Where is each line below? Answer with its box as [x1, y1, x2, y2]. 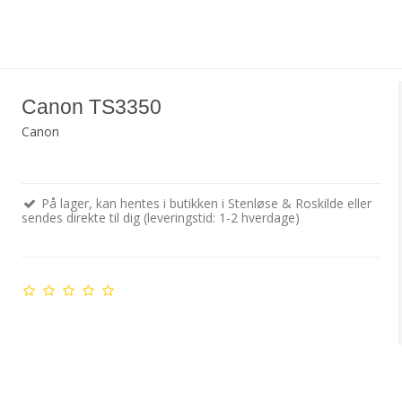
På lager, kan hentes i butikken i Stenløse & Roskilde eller [37, 195, 371, 213]
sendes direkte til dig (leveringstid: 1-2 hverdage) [21, 209, 300, 227]
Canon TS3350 [21, 94, 162, 118]
